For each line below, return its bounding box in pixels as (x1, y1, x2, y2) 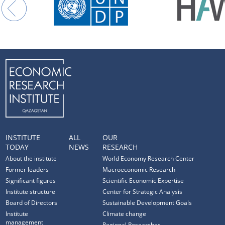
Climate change (102, 209, 147, 218)
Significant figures (6, 176, 56, 185)
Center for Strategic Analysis (102, 187, 183, 196)
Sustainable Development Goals (102, 198, 192, 207)
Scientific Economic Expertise (102, 176, 184, 185)
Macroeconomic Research (102, 165, 176, 174)
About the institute (6, 154, 57, 163)
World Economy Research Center (102, 154, 195, 163)
